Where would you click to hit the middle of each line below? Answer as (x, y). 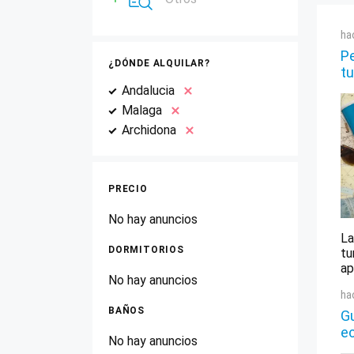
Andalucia (148, 90)
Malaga (142, 110)
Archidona (149, 130)
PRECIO (128, 189)
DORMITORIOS (146, 250)
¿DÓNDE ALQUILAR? (159, 63)
